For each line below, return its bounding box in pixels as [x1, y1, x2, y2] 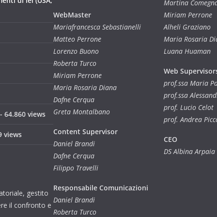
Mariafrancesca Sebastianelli [53, 22, 141, 31]
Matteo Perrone [53, 34, 101, 44]
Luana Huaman [164, 46, 211, 56]
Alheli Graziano [164, 22, 211, 31]
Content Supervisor [53, 126, 118, 136]
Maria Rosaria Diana [53, 82, 117, 92]
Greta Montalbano [53, 107, 110, 116]
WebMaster [53, 10, 91, 19]
